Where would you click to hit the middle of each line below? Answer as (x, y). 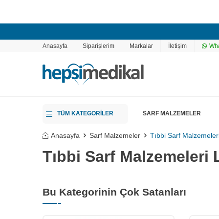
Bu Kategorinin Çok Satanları (114, 192)
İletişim (177, 46)
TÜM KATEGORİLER (85, 113)
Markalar (141, 46)
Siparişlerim (99, 46)
